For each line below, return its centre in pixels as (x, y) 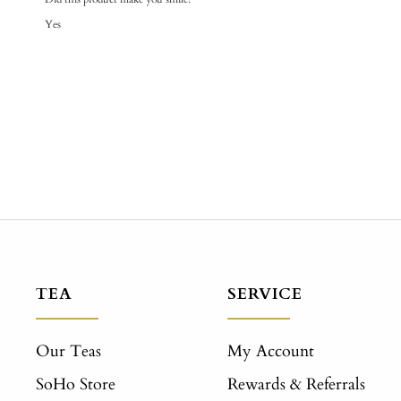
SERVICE (264, 294)
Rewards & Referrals (296, 384)
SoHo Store (76, 384)
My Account (270, 351)
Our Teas (68, 351)
